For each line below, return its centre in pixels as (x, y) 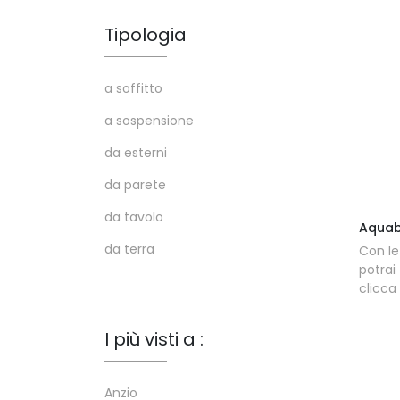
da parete (135, 185)
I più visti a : (154, 339)
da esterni (136, 153)
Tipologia (146, 35)
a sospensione (149, 121)
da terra (129, 249)
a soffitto (133, 88)
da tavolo (134, 217)
